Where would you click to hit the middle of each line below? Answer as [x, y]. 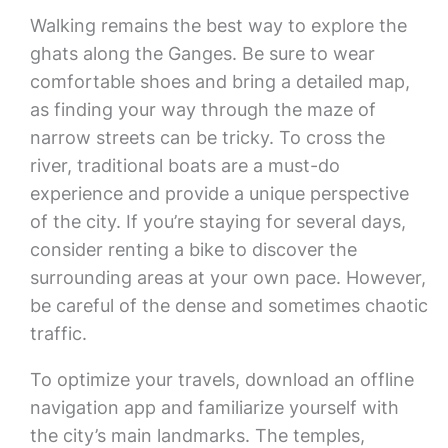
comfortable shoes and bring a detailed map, [219, 81]
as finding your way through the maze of [202, 109]
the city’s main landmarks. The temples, [197, 435]
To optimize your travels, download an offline [221, 379]
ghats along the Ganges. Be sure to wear [202, 53]
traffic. [58, 333]
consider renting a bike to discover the [193, 249]
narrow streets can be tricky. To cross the [207, 137]
